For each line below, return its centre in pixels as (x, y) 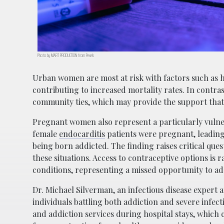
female (46, 134)
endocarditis (82, 134)
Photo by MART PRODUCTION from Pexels (66, 55)
